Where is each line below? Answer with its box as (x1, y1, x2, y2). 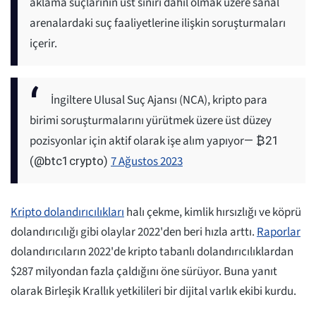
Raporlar (257, 224, 300, 241)
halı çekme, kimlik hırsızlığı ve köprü (124, 204, 301, 221)
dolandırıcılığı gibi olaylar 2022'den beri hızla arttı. (11, 224, 257, 241)
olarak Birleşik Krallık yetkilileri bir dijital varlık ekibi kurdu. (11, 283, 296, 300)
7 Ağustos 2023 (111, 153, 183, 171)
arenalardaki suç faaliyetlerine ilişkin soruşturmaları (30, 15, 286, 32)
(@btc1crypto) (30, 154, 111, 169)
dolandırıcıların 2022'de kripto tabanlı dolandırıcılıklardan (11, 243, 293, 261)
